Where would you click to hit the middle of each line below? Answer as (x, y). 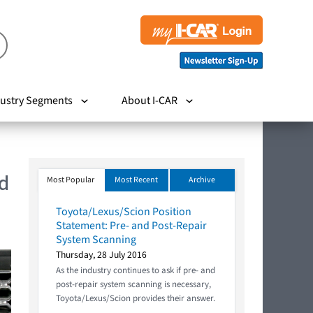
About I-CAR (149, 100)
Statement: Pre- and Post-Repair (131, 225)
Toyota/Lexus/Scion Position (124, 211)
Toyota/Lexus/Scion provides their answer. (136, 298)
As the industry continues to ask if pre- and (136, 270)
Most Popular (71, 180)
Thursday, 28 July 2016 (101, 254)
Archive (202, 180)
